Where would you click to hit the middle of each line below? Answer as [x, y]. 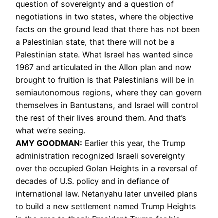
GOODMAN [58, 143]
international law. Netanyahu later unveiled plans [107, 193]
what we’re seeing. [50, 130]
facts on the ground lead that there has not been [108, 29]
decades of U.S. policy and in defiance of [92, 181]
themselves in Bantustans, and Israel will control [107, 105]
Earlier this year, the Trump [134, 143]
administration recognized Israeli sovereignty [100, 155]
